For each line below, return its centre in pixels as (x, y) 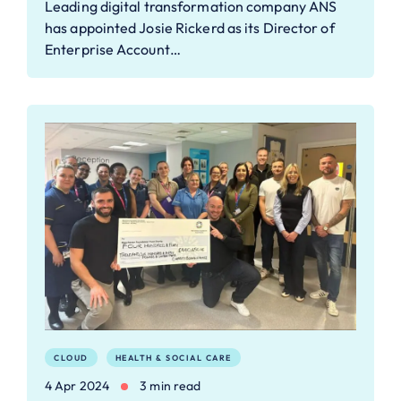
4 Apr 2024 (77, 385)
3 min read (171, 385)
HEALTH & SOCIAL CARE (173, 358)
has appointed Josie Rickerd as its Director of (190, 27)
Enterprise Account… (113, 49)
